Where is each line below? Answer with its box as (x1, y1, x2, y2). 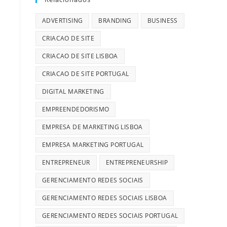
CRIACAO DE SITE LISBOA (42, 51, 118, 60)
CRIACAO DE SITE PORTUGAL (42, 69, 129, 78)
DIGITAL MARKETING (42, 87, 104, 96)
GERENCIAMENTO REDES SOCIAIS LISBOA (42, 193, 167, 202)
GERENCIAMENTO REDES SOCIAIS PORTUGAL (42, 211, 178, 220)
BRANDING (98, 16, 132, 25)
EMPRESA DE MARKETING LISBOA (42, 122, 143, 131)
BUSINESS (147, 16, 178, 25)
